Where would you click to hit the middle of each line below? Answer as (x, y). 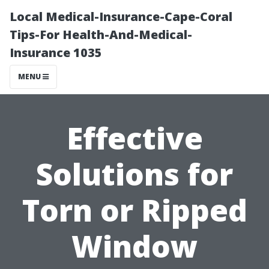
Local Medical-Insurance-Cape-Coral (121, 17)
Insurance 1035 (56, 53)
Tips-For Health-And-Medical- (101, 35)
